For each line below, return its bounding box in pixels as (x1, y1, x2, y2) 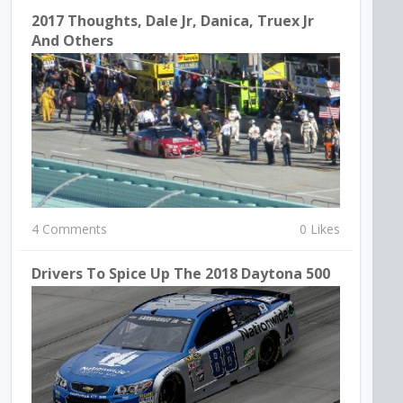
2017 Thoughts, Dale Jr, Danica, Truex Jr (31, 11, 315, 31)
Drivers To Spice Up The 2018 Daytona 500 (31, 263, 331, 283)
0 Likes (299, 219, 340, 237)
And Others (31, 31, 114, 51)
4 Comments (31, 219, 108, 237)
